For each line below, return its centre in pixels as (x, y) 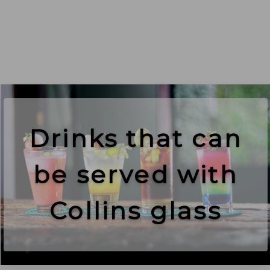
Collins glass (136, 211)
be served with (136, 174)
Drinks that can (135, 138)
